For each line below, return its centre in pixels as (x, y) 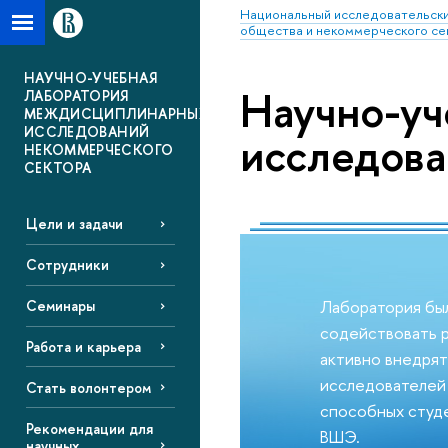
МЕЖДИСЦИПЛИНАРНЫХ (116, 113)
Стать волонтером (88, 387)
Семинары (60, 306)
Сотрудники (67, 265)
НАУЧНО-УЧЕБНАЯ (90, 77)
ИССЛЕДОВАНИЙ (87, 131)
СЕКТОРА (58, 167)
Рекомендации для (89, 428)
